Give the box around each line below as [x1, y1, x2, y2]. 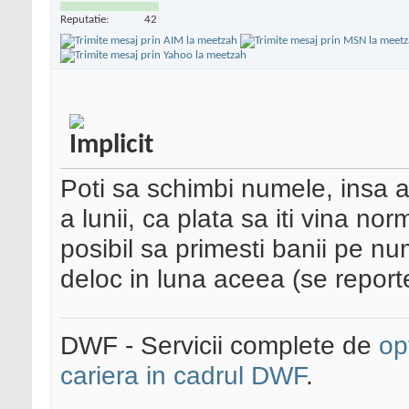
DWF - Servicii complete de [60, 330, 379, 361]
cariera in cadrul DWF [60, 361, 306, 391]
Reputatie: [60, 13, 109, 26]
